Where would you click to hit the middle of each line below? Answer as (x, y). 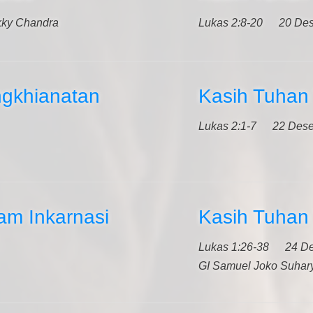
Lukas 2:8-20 (231, 23)
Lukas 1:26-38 (234, 247)
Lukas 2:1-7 (227, 126)
